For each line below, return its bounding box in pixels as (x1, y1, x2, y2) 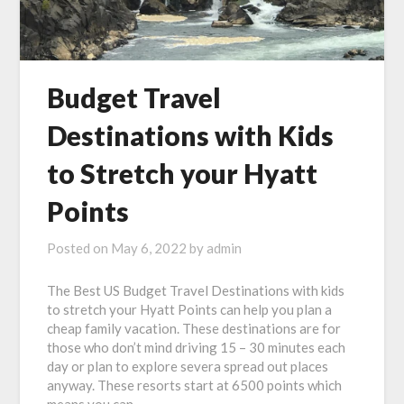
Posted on (47, 240, 112, 256)
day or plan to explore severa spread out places (47, 358, 329, 374)
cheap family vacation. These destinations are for (47, 320, 342, 336)
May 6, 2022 (111, 240, 188, 256)
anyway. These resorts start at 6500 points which (47, 377, 343, 393)
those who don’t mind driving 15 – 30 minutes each (47, 339, 346, 355)
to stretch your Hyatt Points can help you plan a (47, 301, 333, 317)
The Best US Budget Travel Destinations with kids (47, 282, 345, 298)
